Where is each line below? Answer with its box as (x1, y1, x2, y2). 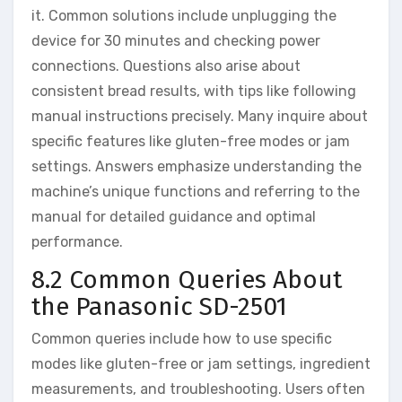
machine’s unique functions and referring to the (31, 183, 360, 201)
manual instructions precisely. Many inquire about (31, 108, 368, 126)
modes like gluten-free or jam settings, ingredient (31, 354, 371, 372)
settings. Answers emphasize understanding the (31, 158, 362, 176)
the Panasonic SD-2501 (31, 292, 287, 322)
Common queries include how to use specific (31, 329, 332, 347)
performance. (31, 233, 123, 251)
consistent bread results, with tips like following (31, 83, 356, 100)
